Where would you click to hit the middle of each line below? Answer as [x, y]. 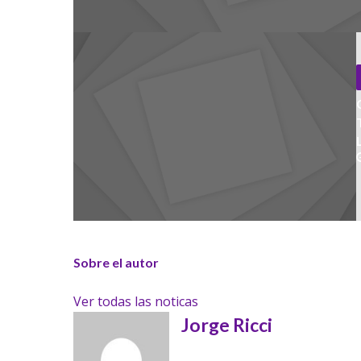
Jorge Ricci [226, 324]
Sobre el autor [116, 262]
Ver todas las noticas [135, 301]
